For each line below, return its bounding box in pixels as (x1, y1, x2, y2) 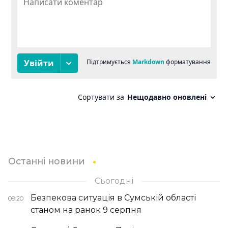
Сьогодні (95, 176, 133, 186)
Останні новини (8, 156, 85, 167)
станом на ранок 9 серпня (31, 205, 141, 215)
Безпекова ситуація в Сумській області (31, 193, 196, 203)
